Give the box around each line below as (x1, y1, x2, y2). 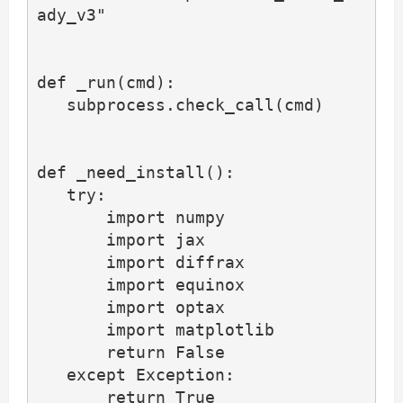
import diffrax (36, 253, 106, 273)
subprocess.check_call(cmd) (36, 95, 67, 115)
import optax (36, 298, 106, 318)
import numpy (36, 208, 106, 228)
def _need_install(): (36, 163, 235, 183)
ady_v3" (36, 5, 106, 25)
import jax (36, 230, 106, 250)
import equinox (36, 275, 106, 295)
